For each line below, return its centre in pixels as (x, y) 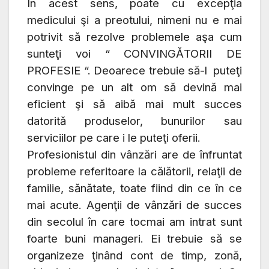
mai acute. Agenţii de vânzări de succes (134, 205)
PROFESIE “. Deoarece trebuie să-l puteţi (134, 71)
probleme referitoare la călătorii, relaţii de (134, 172)
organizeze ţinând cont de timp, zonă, (134, 256)
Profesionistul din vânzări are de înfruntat (134, 155)
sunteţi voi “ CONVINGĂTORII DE (134, 54)
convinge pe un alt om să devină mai (134, 88)
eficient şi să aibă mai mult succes (134, 104)
